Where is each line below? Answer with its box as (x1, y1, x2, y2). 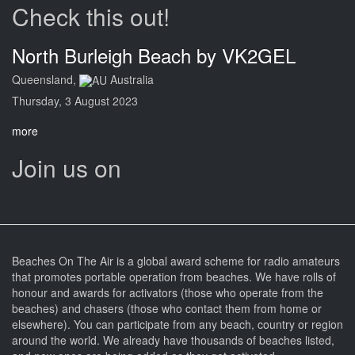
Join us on (12, 151, 121, 185)
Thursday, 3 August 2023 (12, 93, 138, 109)
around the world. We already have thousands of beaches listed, (12, 332, 334, 349)
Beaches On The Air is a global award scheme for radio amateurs (12, 253, 340, 269)
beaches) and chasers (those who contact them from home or (12, 300, 322, 317)
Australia (107, 71, 154, 87)
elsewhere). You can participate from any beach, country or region (12, 316, 343, 333)
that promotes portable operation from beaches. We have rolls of (12, 269, 336, 285)
